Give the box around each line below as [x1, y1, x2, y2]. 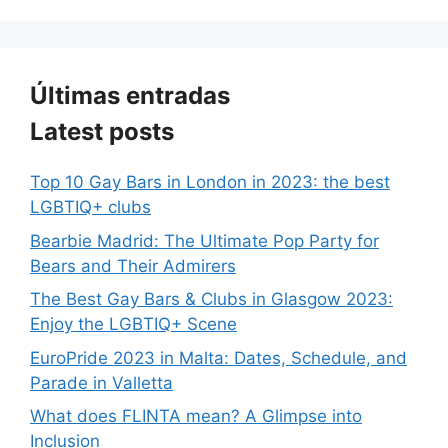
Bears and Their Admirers [30, 255, 236, 276]
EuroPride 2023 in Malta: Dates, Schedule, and [30, 347, 407, 368]
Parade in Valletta [30, 372, 173, 393]
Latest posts [30, 117, 174, 147]
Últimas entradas [30, 81, 230, 111]
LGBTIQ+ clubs [30, 197, 151, 218]
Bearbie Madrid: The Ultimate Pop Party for [30, 230, 379, 251]
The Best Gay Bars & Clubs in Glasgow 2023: [30, 289, 393, 310]
